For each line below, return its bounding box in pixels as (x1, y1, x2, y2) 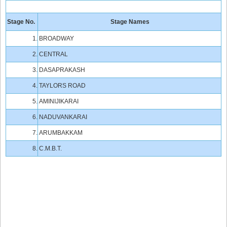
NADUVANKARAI (39, 113, 87, 121)
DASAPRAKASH (39, 66, 85, 73)
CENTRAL (39, 51, 68, 58)
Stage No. (7, 18, 35, 25)
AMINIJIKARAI (39, 98, 79, 105)
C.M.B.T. (39, 145, 62, 152)
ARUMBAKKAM (39, 129, 83, 136)
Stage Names (110, 18, 149, 25)
